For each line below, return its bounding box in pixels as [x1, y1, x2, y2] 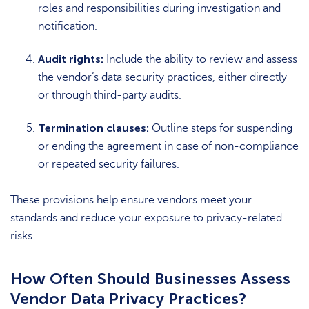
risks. [10, 230, 35, 243]
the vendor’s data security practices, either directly [38, 71, 287, 83]
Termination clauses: [38, 121, 149, 134]
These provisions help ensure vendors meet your [10, 194, 252, 207]
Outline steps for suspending [149, 122, 292, 134]
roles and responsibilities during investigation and [38, 2, 281, 14]
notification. [38, 20, 97, 32]
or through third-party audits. [38, 89, 181, 101]
